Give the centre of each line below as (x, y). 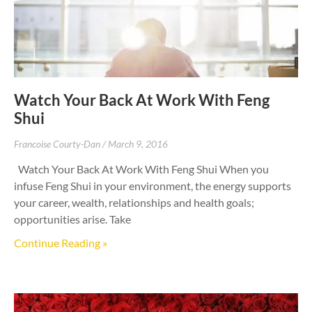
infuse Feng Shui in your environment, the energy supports (153, 185)
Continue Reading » (61, 242)
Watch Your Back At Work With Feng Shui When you (141, 169)
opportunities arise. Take (72, 219)
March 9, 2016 (138, 143)
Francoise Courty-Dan (58, 143)
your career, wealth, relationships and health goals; (134, 202)
